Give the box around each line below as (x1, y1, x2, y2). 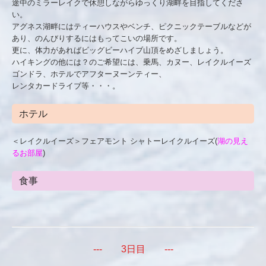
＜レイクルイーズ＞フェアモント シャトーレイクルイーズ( (12, 136, 217, 145)
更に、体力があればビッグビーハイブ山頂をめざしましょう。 (12, 45, 228, 55)
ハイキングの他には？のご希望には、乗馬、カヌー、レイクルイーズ (12, 57, 251, 66)
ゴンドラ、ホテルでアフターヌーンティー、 (12, 69, 166, 78)
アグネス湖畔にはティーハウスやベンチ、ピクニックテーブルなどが (12, 21, 251, 31)
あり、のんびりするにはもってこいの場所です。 (12, 33, 182, 43)
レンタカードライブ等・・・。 (12, 81, 120, 90)
